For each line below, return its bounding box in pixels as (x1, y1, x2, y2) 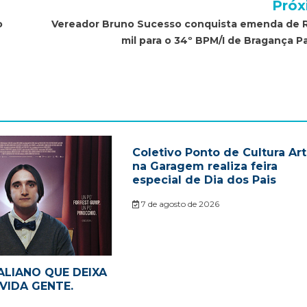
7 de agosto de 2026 (139, 199, 220, 210)
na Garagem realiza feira (132, 160, 278, 173)
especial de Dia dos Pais (132, 173, 276, 187)
